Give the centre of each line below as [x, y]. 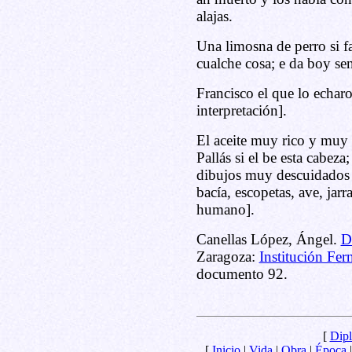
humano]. [225, 209]
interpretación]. [241, 110]
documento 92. [242, 274]
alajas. [214, 16]
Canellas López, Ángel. [268, 239]
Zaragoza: [227, 257]
